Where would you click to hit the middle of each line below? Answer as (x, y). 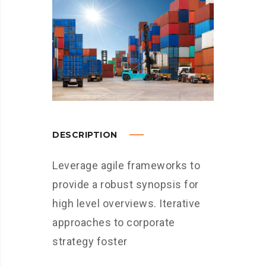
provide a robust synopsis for (126, 185)
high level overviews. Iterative (126, 204)
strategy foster (90, 242)
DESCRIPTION (86, 135)
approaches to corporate (114, 223)
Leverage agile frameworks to (126, 166)
